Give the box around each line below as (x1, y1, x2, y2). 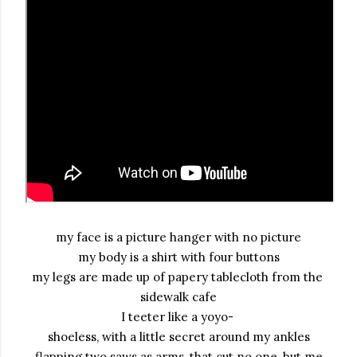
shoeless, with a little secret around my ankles (47, 329, 310, 344)
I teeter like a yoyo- (120, 309, 237, 324)
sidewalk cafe (140, 289, 217, 304)
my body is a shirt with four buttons (77, 249, 280, 265)
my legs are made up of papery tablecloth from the (31, 269, 323, 284)
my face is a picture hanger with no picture (56, 229, 301, 245)
